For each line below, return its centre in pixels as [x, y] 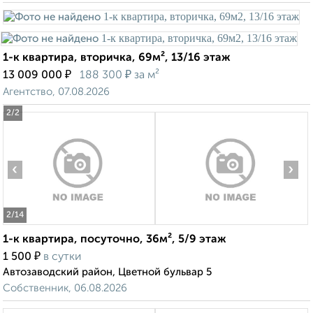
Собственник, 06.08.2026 [65, 289]
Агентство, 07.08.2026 [56, 92]
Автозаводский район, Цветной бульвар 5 [107, 272]
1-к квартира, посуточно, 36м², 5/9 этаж [115, 240]
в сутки [62, 257]
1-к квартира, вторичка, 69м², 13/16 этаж [117, 58]
